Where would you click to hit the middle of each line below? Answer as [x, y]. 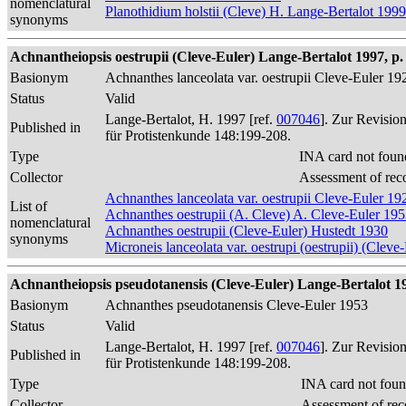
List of [29, 206]
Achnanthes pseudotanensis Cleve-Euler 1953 [237, 305]
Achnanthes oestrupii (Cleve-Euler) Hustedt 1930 [246, 231]
